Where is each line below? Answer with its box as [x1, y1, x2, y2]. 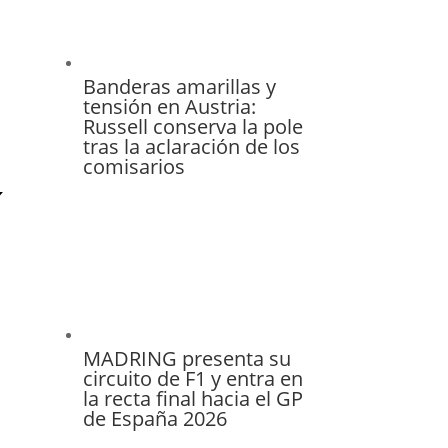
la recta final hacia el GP [82, 384, 303, 412]
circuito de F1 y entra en [82, 364, 303, 392]
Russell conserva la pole [82, 112, 303, 140]
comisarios [82, 152, 185, 180]
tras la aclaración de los [82, 132, 300, 160]
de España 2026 [82, 404, 227, 432]
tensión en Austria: [82, 92, 256, 120]
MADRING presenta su [82, 344, 291, 372]
